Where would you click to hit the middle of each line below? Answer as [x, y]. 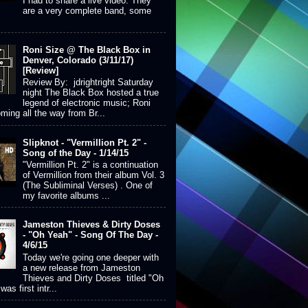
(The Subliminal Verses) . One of [88, 186]
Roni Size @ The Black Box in [87, 49]
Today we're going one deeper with [91, 258]
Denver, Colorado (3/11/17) [78, 60]
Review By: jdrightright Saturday [88, 82]
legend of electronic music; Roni [87, 103]
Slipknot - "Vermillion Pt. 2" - [85, 142]
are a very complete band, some [87, 10]
